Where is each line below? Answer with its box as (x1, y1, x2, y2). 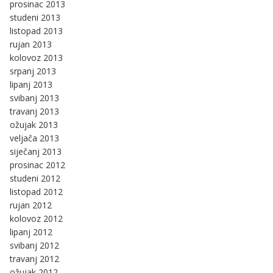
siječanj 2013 (10, 145, 62, 157)
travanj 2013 (10, 105, 59, 117)
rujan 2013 (10, 38, 52, 50)
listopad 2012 (10, 185, 63, 197)
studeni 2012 (10, 172, 60, 184)
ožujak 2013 (10, 118, 58, 130)
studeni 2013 (10, 11, 60, 23)
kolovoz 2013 (10, 51, 63, 63)
